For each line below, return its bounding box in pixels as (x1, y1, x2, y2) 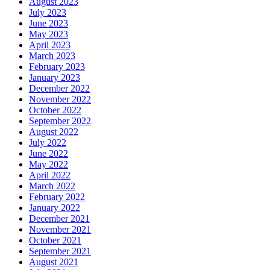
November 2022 (29, 93, 91, 104)
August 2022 (29, 126, 78, 137)
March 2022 (29, 180, 75, 191)
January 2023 (29, 72, 80, 83)
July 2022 (29, 137, 66, 148)
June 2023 (29, 17, 68, 28)
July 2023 (29, 7, 66, 17)
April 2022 (29, 169, 71, 180)
